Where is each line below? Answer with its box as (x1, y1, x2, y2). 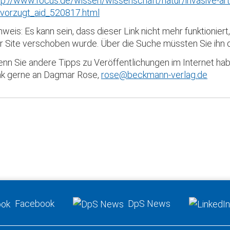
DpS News (128, 198, 171, 209)
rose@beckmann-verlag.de (101, 69, 207, 80)
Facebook (14, 198, 54, 209)
